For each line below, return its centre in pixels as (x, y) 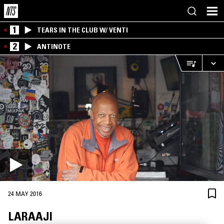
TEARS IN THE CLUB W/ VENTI (82, 30)
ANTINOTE (54, 46)
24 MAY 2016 (25, 194)
